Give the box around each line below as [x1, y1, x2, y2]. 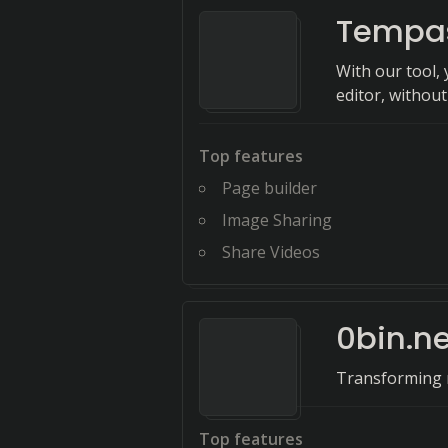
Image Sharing [222, 209, 332, 231]
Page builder [222, 177, 317, 199]
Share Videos [222, 241, 320, 263]
